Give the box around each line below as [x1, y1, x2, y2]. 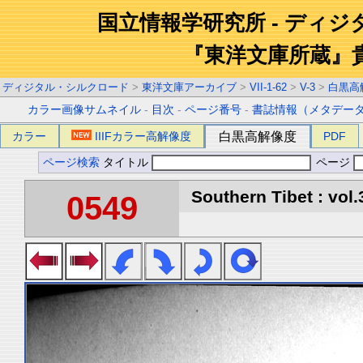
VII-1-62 [250, 81, 287, 93]
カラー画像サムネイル [28, 104, 142, 116]
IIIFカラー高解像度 [95, 130, 192, 143]
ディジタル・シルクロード [2, 81, 129, 93]
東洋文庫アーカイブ [142, 81, 237, 93]
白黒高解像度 [219, 130, 297, 143]
